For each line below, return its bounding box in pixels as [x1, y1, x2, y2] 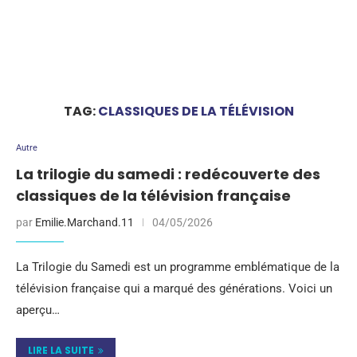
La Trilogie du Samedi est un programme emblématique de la [16, 260, 339, 274]
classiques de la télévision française [16, 186, 291, 206]
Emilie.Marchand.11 [35, 216, 134, 229]
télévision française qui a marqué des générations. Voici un [16, 281, 332, 296]
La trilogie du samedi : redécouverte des [16, 164, 320, 184]
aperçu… [16, 303, 60, 317]
